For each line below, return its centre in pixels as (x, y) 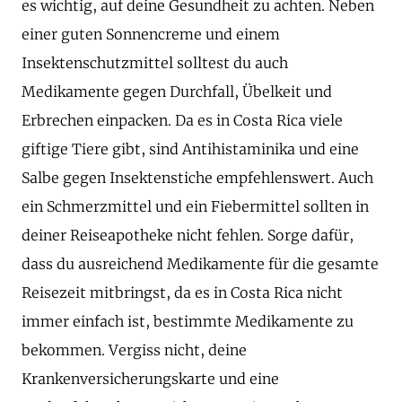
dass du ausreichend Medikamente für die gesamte (200, 264)
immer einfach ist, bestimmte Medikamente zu (188, 322)
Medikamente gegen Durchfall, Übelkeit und (177, 92)
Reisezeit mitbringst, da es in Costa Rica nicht (182, 293)
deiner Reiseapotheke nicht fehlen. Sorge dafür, (188, 236)
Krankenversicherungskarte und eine (150, 379)
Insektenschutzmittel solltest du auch (155, 63)
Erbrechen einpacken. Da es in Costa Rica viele (182, 121)
